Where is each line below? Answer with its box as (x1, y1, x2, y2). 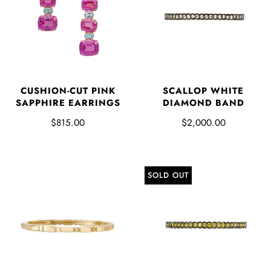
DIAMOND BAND (162, 96, 244, 109)
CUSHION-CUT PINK (20, 83, 116, 97)
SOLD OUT (148, 169, 189, 181)
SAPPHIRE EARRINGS (15, 96, 120, 109)
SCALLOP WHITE (163, 83, 244, 97)
